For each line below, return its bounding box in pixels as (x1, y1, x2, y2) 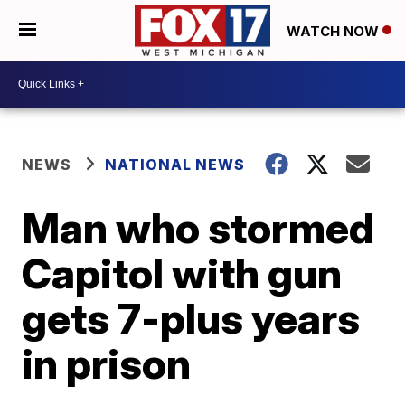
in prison (22, 337, 192, 389)
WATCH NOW (287, 22, 382, 40)
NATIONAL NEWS (105, 155, 246, 174)
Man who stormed (22, 202, 375, 253)
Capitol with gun (22, 247, 343, 298)
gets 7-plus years (22, 292, 361, 344)
